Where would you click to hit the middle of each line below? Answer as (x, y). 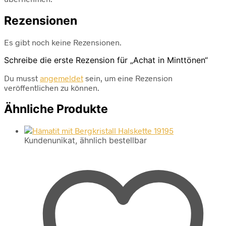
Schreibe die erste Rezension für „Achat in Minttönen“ (106, 60)
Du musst (22, 78)
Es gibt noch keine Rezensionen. (63, 42)
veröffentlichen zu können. (52, 87)
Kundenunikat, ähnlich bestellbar (86, 140)
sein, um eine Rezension (128, 78)
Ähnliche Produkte (56, 109)
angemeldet (62, 78)
